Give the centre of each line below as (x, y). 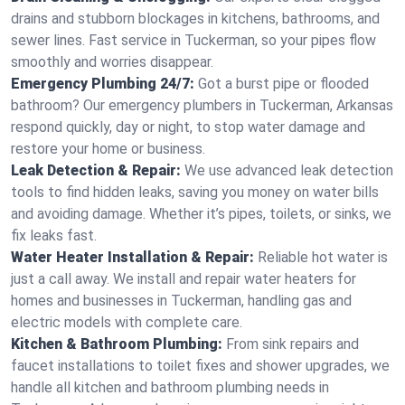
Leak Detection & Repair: (96, 170)
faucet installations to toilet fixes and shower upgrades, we (200, 366)
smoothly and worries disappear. (112, 62)
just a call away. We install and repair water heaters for (184, 279)
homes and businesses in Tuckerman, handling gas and (181, 301)
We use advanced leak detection (289, 170)
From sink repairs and (292, 344)
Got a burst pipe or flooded (283, 84)
